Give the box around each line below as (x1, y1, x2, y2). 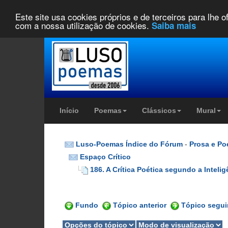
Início (60, 106, 79, 115)
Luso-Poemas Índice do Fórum (76, 140, 183, 148)
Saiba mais (152, 19, 196, 32)
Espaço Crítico (80, 153, 131, 161)
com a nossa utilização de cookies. (15, 18, 152, 32)
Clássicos (142, 106, 176, 115)
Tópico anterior (113, 201, 166, 209)
